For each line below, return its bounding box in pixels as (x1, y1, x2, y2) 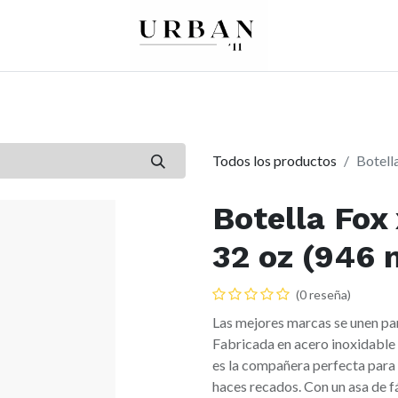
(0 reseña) (296, 287, 351, 303)
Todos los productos (212, 152, 337, 170)
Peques (78, 88, 130, 105)
